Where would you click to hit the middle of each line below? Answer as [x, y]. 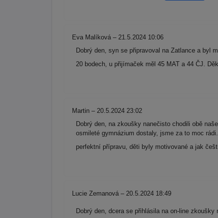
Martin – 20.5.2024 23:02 [107, 111]
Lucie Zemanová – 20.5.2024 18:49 [122, 194]
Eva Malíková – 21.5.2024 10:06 [118, 37]
